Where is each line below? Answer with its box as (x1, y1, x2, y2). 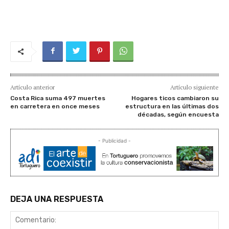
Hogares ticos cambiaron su (131, 94, 219, 102)
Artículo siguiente (170, 83, 219, 91)
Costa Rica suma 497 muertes (10, 94, 105, 102)
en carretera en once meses (10, 102, 100, 110)
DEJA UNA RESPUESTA (10, 194, 103, 204)
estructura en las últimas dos (125, 102, 219, 110)
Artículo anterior (10, 83, 55, 91)
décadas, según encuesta (137, 110, 219, 118)
